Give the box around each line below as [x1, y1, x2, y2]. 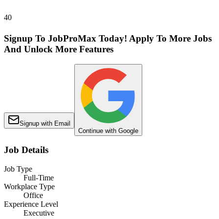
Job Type [4, 165, 32, 174]
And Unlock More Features [4, 44, 113, 54]
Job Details [4, 145, 48, 155]
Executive [23, 209, 54, 218]
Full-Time [23, 174, 54, 182]
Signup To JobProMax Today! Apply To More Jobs [4, 33, 212, 44]
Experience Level [4, 200, 58, 209]
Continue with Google [78, 127, 138, 134]
